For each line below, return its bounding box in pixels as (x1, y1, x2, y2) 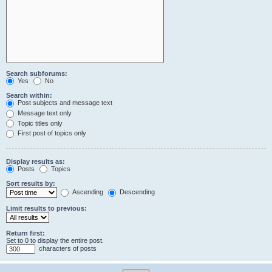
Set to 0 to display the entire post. (6, 237, 104, 245)
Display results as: (6, 157, 65, 165)
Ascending (70, 188, 103, 196)
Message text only (16, 109, 72, 117)
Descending (118, 188, 155, 196)
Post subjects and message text (16, 99, 112, 107)
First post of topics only (16, 129, 86, 137)
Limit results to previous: (6, 205, 87, 212)
